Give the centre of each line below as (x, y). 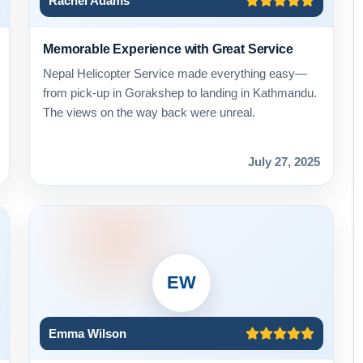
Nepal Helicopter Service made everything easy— (175, 74)
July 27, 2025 (284, 162)
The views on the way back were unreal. (149, 113)
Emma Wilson (87, 334)
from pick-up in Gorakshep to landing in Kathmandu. (180, 93)
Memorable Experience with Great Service (168, 48)
